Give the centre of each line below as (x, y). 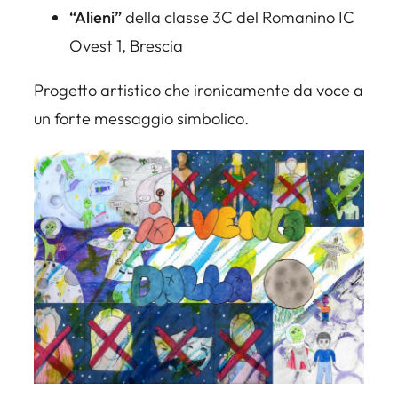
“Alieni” (96, 18)
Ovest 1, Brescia (126, 46)
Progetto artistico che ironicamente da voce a (199, 91)
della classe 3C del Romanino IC (238, 18)
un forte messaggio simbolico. (141, 119)
